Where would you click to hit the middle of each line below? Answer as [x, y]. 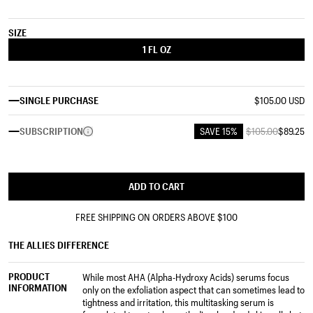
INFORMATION [38, 287]
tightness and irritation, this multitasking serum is [178, 302]
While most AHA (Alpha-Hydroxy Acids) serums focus [186, 277]
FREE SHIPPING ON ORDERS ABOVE [146, 217]
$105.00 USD [279, 100]
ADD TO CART [156, 186]
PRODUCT [29, 276]
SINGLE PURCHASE [59, 100]
